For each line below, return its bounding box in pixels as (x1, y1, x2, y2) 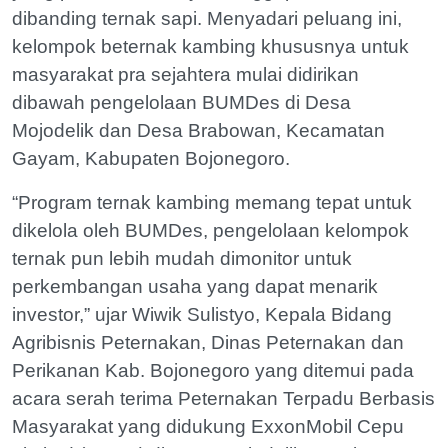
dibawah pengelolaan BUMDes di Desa (12, 91, 351, 113)
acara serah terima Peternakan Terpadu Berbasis (12, 387, 435, 409)
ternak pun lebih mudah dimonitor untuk (12, 247, 352, 269)
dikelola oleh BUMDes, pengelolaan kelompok (12, 219, 409, 241)
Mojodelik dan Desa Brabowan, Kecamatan (12, 119, 385, 141)
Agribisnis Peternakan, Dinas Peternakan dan (12, 331, 404, 353)
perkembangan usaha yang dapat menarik (12, 275, 378, 297)
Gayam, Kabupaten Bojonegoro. (12, 147, 300, 169)
